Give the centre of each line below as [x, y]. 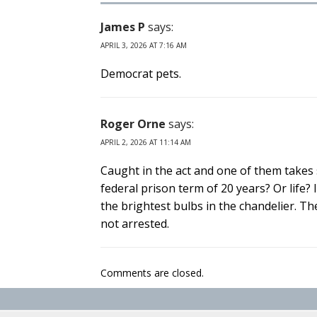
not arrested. [135, 224]
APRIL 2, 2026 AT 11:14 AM [146, 143]
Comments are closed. [152, 273]
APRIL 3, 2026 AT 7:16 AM [144, 46]
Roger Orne [133, 124]
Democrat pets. [141, 74]
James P [123, 27]
